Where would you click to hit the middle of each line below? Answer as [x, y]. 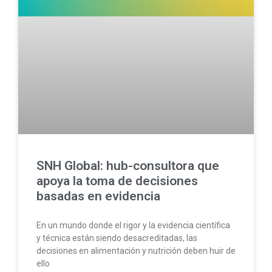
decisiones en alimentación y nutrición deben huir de [136, 251]
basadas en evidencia [98, 196]
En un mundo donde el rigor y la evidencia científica [133, 226]
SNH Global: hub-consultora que [128, 166]
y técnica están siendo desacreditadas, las [117, 238]
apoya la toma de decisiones [117, 181]
